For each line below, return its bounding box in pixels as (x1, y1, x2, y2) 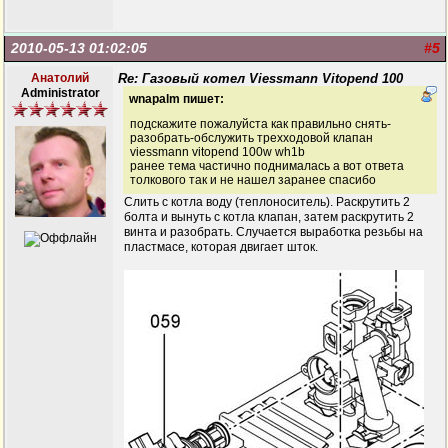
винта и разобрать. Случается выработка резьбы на (124, 225, 423, 239)
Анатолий (31, 71, 89, 85)
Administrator (20, 86, 100, 100)
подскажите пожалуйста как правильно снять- (130, 117, 391, 131)
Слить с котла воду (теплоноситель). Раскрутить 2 (124, 195, 410, 209)
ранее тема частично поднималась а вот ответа (130, 159, 404, 173)
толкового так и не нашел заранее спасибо (130, 173, 376, 187)
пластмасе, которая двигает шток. (124, 240, 318, 254)
